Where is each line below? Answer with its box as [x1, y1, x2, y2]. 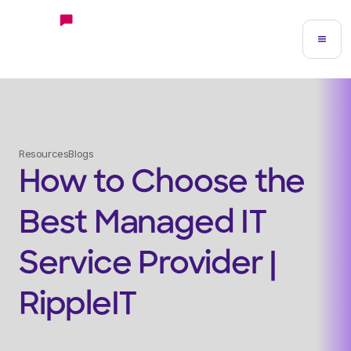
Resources [19, 147, 69, 160]
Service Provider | [19, 250, 277, 281]
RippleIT [19, 291, 138, 322]
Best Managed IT [19, 209, 267, 241]
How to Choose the [19, 168, 306, 200]
